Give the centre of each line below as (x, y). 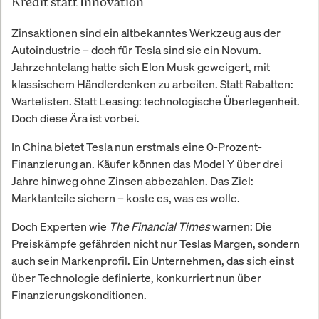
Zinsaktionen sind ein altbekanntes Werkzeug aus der (146, 33)
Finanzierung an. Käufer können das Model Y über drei (147, 164)
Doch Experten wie (60, 227)
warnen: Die (241, 227)
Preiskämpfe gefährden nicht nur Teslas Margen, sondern (156, 244)
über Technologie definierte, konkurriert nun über (136, 278)
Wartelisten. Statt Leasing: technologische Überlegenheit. (156, 101)
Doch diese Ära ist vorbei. (75, 119)
